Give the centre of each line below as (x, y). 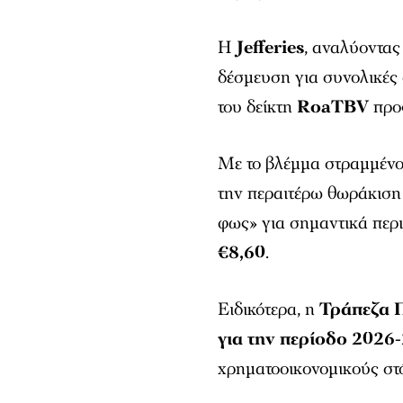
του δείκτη (258, 107)
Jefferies (271, 47)
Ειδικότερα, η (269, 309)
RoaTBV (333, 107)
